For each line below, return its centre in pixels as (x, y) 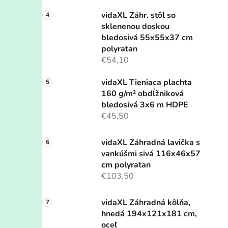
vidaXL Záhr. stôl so (138, 16)
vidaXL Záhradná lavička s (151, 143)
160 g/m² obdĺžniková (142, 94)
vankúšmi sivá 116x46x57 (151, 154)
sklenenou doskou (135, 27)
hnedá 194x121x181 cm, (149, 214)
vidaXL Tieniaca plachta (147, 83)
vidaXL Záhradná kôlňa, (146, 203)
